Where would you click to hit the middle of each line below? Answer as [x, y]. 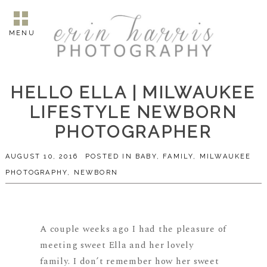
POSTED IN [111, 156]
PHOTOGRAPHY [36, 172]
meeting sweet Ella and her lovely [117, 246]
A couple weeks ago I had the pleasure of [133, 229]
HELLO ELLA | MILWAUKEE [133, 92]
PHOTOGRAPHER [133, 132]
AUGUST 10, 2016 [41, 156]
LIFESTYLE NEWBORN [133, 112]
